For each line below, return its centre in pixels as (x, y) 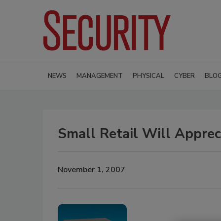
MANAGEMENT (100, 76)
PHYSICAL (148, 76)
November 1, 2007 (92, 170)
